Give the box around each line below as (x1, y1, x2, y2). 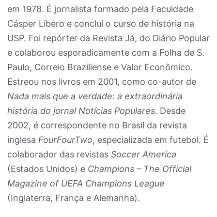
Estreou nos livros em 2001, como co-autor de (7, 77, 196, 87)
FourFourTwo (38, 135, 93, 145)
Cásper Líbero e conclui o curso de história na (7, 18, 194, 29)
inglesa (7, 135, 38, 145)
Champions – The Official (88, 164, 191, 174)
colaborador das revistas (7, 149, 111, 159)
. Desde (155, 106, 186, 116)
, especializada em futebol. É (93, 135, 209, 145)
